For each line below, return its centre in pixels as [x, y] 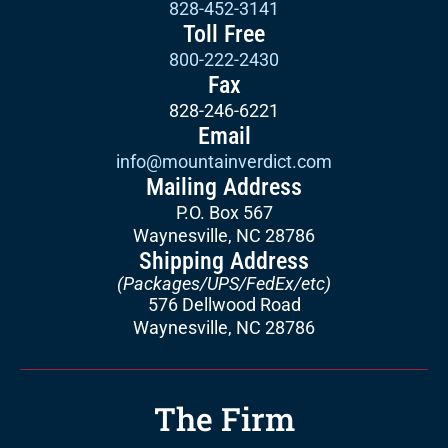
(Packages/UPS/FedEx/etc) [224, 283]
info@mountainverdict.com [224, 161]
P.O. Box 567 [224, 212]
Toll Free [224, 33]
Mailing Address [224, 186]
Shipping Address [224, 260]
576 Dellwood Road [224, 304]
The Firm [224, 418]
